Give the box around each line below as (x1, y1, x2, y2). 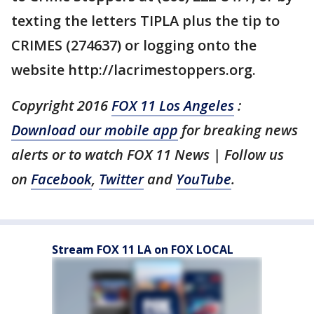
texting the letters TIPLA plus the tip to (11, 11, 280, 30)
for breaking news (178, 121, 298, 139)
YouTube (176, 170, 231, 189)
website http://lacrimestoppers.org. (11, 60, 256, 79)
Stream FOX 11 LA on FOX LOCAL (52, 242, 233, 257)
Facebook (31, 170, 92, 189)
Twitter (99, 170, 144, 189)
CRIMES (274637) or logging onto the (11, 36, 257, 55)
